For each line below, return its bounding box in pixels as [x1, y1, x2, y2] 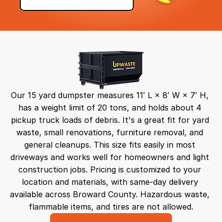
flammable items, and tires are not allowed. [29, 202, 193, 212]
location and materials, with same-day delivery [21, 177, 198, 187]
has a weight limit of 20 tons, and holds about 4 [18, 103, 201, 112]
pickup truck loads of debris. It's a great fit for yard [10, 115, 209, 125]
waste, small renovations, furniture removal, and [16, 127, 203, 137]
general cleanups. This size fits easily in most [24, 140, 195, 150]
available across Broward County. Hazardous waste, [10, 189, 210, 199]
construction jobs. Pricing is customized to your [18, 165, 201, 174]
